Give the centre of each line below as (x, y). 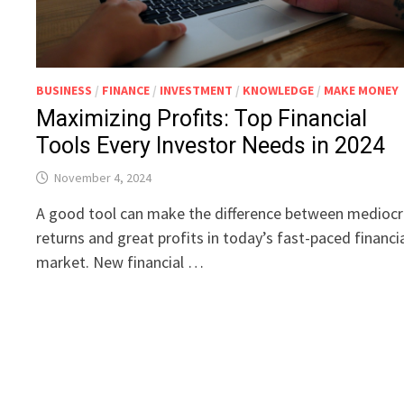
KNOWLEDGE (279, 91)
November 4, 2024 (103, 178)
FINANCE (126, 91)
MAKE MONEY (362, 91)
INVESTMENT (197, 91)
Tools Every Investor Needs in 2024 (211, 146)
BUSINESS (64, 91)
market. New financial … (120, 262)
